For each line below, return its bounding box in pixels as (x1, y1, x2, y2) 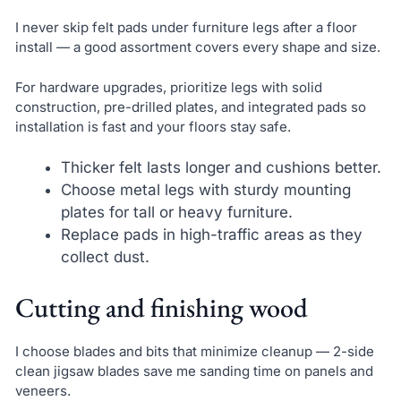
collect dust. (60, 248, 149, 267)
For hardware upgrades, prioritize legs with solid (14, 78, 322, 96)
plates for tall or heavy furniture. (60, 203, 293, 222)
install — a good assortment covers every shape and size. (14, 38, 380, 56)
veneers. (14, 381, 71, 399)
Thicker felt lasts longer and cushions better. (60, 158, 381, 177)
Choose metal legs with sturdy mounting (60, 181, 351, 200)
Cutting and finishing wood (14, 289, 308, 325)
